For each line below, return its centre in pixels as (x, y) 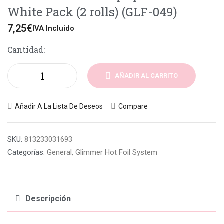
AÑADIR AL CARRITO (146, 76)
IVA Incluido (53, 29)
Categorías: (26, 153)
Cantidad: (26, 50)
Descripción (48, 199)
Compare (133, 107)
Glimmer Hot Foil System (116, 153)
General (59, 153)
